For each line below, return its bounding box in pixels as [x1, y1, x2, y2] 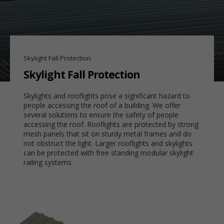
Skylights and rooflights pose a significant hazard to [23, 91, 190, 101]
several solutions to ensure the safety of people [23, 110, 178, 120]
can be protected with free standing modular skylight [23, 148, 193, 158]
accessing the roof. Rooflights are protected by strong [23, 119, 198, 129]
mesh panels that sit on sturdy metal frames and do [23, 129, 191, 139]
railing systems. [23, 157, 73, 167]
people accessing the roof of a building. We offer [23, 100, 180, 110]
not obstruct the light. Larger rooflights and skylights [23, 138, 192, 148]
